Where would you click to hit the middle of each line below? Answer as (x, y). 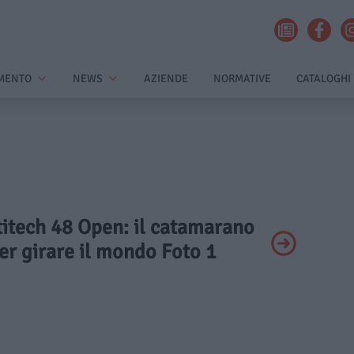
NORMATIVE (242, 79)
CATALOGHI (324, 79)
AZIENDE (166, 79)
